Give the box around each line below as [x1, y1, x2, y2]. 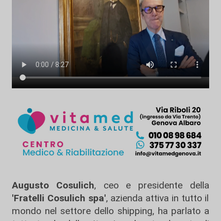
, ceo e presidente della [94, 179, 210, 191]
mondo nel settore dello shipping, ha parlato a [12, 205, 209, 217]
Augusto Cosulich [12, 179, 94, 191]
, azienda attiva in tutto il [106, 192, 209, 204]
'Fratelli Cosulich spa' [12, 192, 106, 204]
